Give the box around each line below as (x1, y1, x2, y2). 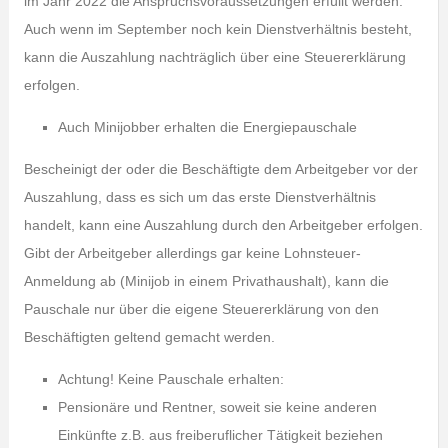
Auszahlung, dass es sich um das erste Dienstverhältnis (23, 189, 376, 205)
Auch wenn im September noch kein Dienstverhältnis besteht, (23, 21, 412, 37)
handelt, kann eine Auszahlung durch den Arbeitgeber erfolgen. (23, 217, 423, 233)
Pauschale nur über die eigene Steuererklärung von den (23, 301, 379, 317)
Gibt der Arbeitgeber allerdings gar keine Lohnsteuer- (23, 245, 361, 261)
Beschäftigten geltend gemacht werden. (23, 329, 275, 345)
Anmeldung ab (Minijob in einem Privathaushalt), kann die (23, 273, 389, 289)
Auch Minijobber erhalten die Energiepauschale (57, 119, 357, 135)
